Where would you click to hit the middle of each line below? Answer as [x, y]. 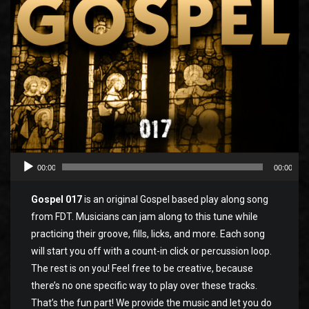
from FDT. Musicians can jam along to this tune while [144, 217]
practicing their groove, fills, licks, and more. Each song [148, 234]
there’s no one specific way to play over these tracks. [144, 286]
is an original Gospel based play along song [175, 200]
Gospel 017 [57, 200]
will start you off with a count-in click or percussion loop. [151, 251]
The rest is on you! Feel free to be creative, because [142, 269]
